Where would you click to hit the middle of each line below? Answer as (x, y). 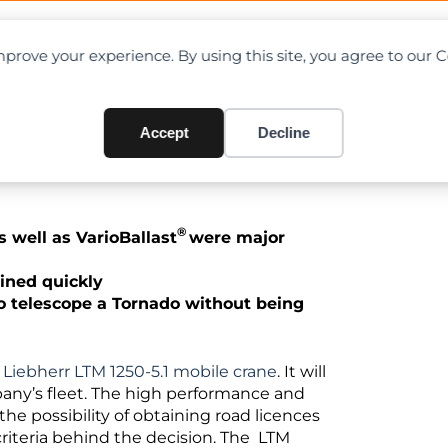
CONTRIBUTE (357, 40)
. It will (301, 371)
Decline (283, 132)
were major (237, 237)
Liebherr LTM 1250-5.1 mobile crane (140, 371)
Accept (164, 132)
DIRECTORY (201, 40)
